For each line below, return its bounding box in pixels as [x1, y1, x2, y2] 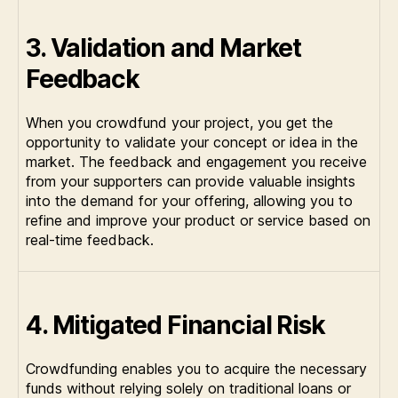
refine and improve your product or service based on [26, 211, 370, 229]
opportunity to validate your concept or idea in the [26, 132, 358, 151]
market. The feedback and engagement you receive [26, 152, 367, 171]
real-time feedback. [26, 230, 154, 249]
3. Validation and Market [26, 32, 302, 63]
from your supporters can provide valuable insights [26, 171, 355, 190]
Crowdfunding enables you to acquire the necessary [26, 359, 367, 378]
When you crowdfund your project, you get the [26, 113, 333, 131]
